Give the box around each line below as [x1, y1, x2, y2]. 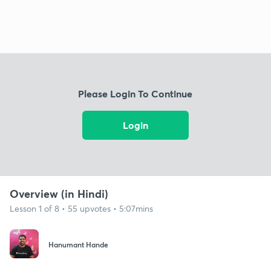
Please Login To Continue [78, 87, 193, 100]
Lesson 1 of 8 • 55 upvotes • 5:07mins [10, 202, 153, 214]
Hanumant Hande [48, 240, 108, 250]
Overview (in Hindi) [10, 186, 108, 201]
